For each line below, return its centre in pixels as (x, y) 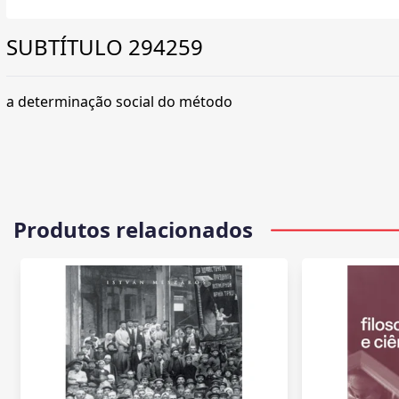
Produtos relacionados (133, 230)
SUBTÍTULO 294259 (105, 47)
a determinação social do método (119, 102)
